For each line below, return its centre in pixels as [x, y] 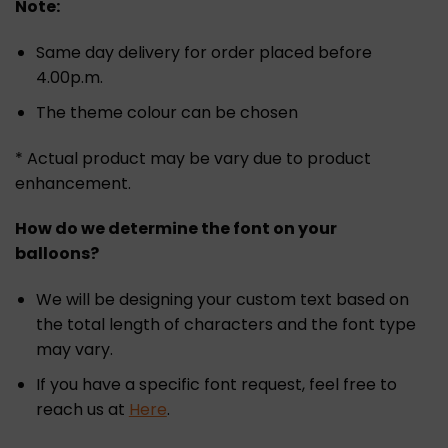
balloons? [57, 254]
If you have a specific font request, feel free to [216, 384]
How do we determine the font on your [176, 229]
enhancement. [73, 183]
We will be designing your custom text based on [222, 300]
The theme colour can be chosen [166, 112]
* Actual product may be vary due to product [193, 158]
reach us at [82, 409]
